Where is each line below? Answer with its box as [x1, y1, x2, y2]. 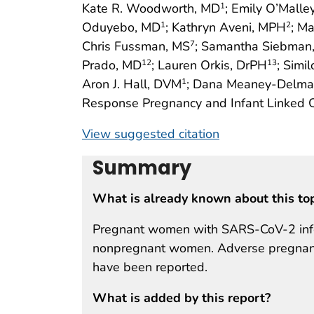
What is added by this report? [93, 289, 271, 306]
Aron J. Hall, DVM [82, 75, 182, 93]
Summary [93, 153, 191, 182]
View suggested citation [82, 125, 219, 142]
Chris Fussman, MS [82, 37, 190, 55]
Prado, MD [82, 56, 142, 74]
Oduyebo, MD [82, 18, 161, 36]
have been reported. [93, 258, 207, 275]
